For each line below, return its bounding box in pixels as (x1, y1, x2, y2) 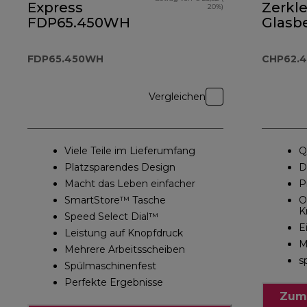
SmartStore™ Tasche (64, 194, 166, 207)
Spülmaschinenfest (64, 260, 156, 273)
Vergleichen (149, 90, 206, 103)
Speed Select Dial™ (64, 210, 158, 223)
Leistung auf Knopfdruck (64, 227, 183, 240)
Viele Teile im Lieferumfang (64, 145, 195, 158)
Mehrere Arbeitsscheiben (64, 243, 185, 256)
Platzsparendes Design (64, 161, 175, 174)
